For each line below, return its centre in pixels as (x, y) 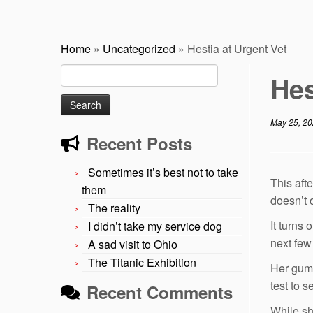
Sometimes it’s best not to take (163, 172)
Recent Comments (160, 292)
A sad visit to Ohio (133, 244)
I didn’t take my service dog (155, 226)
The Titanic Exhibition (142, 262)
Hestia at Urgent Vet (237, 48)
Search (76, 71)
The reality (114, 208)
